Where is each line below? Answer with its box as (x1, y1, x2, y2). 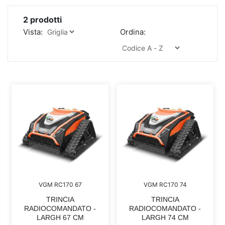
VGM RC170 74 (143, 181, 187, 188)
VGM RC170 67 (38, 181, 82, 188)
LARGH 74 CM (141, 213, 189, 221)
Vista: (23, 27, 43, 37)
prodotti (28, 15, 62, 25)
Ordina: (120, 27, 146, 37)
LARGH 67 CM (36, 213, 84, 221)
